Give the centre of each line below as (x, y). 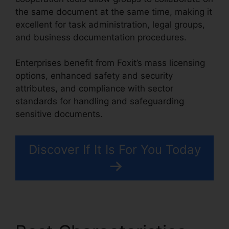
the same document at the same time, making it (114, 12)
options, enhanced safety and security (94, 76)
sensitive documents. (59, 114)
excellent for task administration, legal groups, (110, 24)
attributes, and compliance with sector (94, 89)
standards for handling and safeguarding (100, 101)
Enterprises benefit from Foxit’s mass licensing (110, 63)
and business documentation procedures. (101, 37)
